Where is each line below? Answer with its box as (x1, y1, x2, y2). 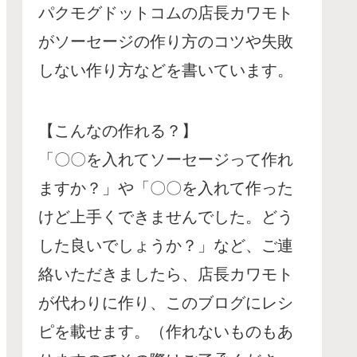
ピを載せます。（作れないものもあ (38, 322, 293, 340)
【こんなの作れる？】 (38, 121, 198, 139)
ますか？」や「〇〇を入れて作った (38, 178, 293, 197)
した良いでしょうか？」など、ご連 (38, 236, 293, 254)
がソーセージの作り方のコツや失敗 (38, 32, 293, 50)
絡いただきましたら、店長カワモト (38, 265, 293, 283)
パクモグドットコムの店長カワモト (38, 3, 293, 22)
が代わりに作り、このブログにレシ (38, 293, 293, 312)
